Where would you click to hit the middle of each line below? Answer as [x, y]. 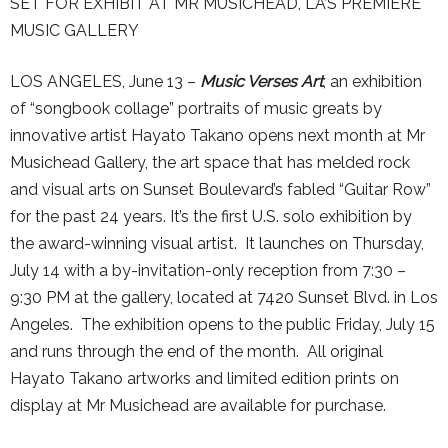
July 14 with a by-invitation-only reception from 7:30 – [208, 270]
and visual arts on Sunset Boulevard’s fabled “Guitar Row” [220, 189]
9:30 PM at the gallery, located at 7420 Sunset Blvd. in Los [224, 297]
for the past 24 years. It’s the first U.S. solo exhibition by [211, 216]
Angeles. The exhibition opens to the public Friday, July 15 [222, 324]
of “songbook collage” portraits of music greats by [196, 108]
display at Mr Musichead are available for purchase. [198, 405]
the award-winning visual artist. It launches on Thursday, [217, 243]
